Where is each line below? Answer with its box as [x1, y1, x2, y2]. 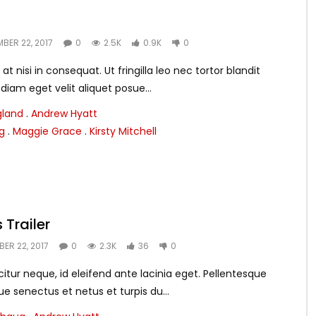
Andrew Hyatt [31, 107, 97, 121]
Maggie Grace [13, 124, 82, 138]
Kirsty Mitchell [90, 124, 157, 138]
